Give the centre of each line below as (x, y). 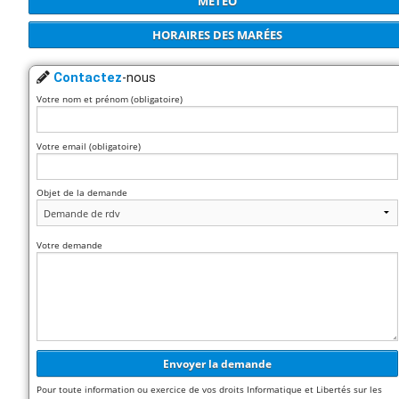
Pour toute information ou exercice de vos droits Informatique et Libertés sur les (210, 390)
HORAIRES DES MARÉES (217, 34)
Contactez (88, 77)
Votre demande (70, 245)
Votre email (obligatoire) (89, 146)
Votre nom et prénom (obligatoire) (110, 99)
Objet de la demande (82, 193)
